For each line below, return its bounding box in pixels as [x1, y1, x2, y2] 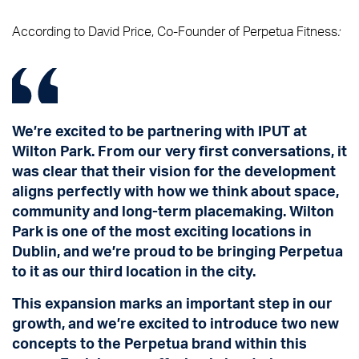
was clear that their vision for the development [12, 161, 336, 180]
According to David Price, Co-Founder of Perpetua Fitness [12, 22, 337, 40]
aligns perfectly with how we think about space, [12, 181, 339, 200]
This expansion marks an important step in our [12, 293, 333, 313]
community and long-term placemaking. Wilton [12, 201, 334, 220]
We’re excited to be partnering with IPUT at [12, 121, 307, 140]
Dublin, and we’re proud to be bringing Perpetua [12, 241, 343, 260]
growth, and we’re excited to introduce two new [12, 313, 339, 333]
